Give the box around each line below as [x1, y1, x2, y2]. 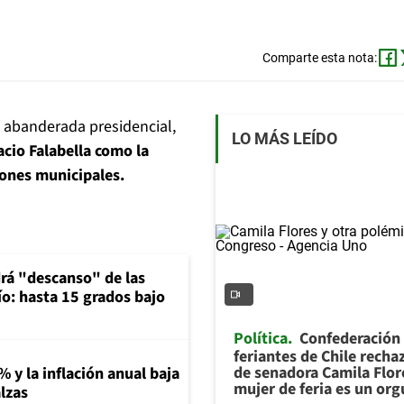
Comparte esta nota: [262, 50, 377, 66]
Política [234, 326, 288, 350]
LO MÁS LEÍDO [232, 129, 337, 149]
